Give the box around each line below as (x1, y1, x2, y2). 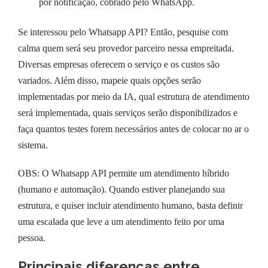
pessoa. (18, 232, 45, 243)
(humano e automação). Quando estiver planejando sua (18, 184, 225, 194)
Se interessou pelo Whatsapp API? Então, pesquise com (18, 26, 228, 37)
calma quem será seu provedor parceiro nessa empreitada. (18, 42, 234, 53)
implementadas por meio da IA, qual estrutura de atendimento (18, 91, 249, 102)
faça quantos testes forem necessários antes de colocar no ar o (18, 123, 249, 134)
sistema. (18, 139, 48, 150)
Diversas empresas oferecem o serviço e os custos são (18, 59, 220, 69)
